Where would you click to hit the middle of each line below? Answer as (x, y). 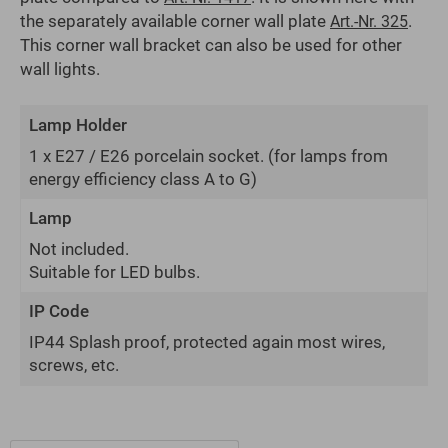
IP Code (59, 311)
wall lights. (60, 69)
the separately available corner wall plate (175, 21)
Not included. (79, 249)
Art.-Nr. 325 (369, 22)
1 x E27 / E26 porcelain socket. (148, 156)
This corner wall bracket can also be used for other (211, 45)
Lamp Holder (78, 125)
